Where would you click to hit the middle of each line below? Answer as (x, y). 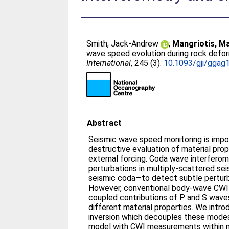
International (109, 63)
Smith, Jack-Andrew (123, 44)
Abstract (105, 123)
